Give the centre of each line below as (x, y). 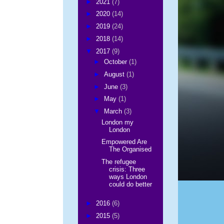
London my (118, 122)
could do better (131, 184)
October (116, 62)
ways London (128, 177)
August (115, 74)
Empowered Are (124, 142)
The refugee (119, 162)
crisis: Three (127, 169)
